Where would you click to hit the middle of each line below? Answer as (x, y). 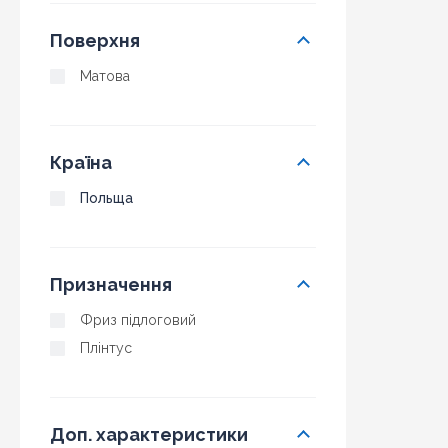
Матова (105, 76)
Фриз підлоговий (138, 320)
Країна (81, 162)
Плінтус (106, 348)
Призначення (111, 284)
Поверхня (95, 40)
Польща (106, 198)
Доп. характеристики (149, 434)
